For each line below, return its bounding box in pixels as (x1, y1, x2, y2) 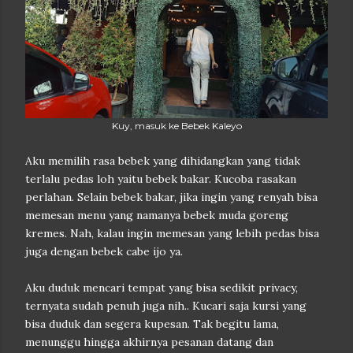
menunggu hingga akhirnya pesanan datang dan (25, 335, 273, 349)
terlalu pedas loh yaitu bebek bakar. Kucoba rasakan (25, 172, 296, 186)
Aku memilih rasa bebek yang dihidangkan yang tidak (25, 154, 300, 168)
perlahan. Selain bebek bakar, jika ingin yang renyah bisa (25, 190, 318, 204)
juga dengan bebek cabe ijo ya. (25, 244, 183, 258)
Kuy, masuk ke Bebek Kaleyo (111, 120, 242, 132)
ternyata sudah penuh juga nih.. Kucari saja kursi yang (25, 299, 307, 313)
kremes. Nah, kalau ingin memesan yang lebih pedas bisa (25, 226, 319, 240)
